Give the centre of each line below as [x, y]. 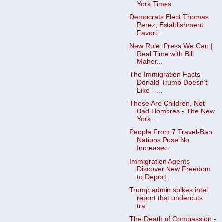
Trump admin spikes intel [168, 190]
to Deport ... [155, 177]
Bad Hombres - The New [175, 111]
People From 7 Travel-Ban [170, 132]
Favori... [149, 33]
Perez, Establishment [170, 25]
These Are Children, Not [167, 104]
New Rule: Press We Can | [171, 46]
